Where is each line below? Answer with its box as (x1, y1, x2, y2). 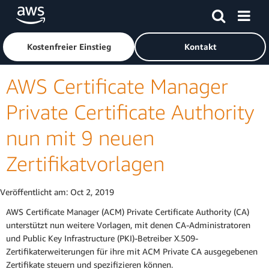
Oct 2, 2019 (70, 187, 114, 197)
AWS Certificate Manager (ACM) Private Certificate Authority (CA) (6, 207, 249, 217)
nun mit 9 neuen (6, 125, 154, 150)
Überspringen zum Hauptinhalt (5, 7, 122, 17)
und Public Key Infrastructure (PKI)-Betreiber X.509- (6, 233, 198, 244)
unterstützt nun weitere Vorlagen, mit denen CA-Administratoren (6, 220, 250, 231)
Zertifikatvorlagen (6, 151, 165, 176)
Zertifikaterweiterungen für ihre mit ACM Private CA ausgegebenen (6, 246, 258, 257)
